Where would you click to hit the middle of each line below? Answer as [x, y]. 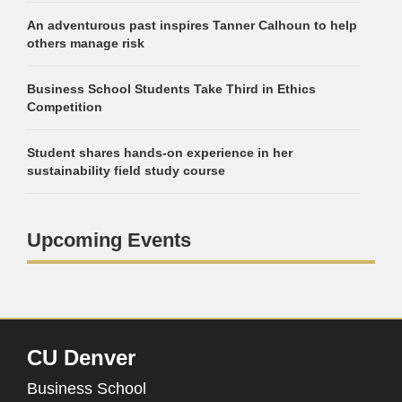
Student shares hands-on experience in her [160, 152]
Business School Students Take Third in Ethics [171, 88]
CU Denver [81, 357]
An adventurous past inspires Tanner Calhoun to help [192, 25]
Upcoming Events [109, 240]
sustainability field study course [126, 170]
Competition [65, 106]
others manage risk [86, 43]
